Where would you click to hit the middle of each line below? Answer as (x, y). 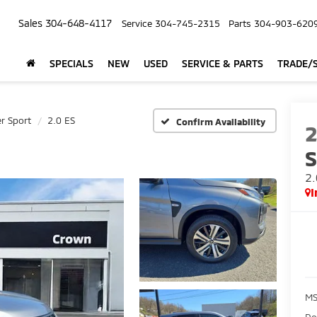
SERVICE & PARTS (223, 64)
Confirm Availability (221, 121)
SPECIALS (71, 64)
